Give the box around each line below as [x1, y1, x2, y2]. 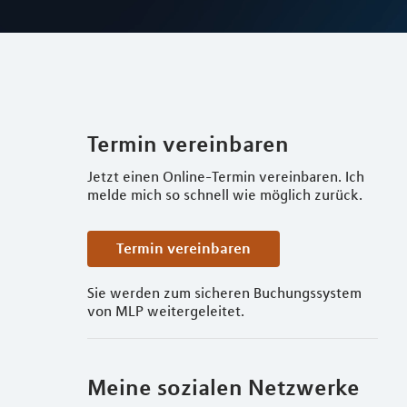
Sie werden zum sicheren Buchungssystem [87, 283, 362, 302]
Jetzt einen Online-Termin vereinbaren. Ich [87, 167, 364, 185]
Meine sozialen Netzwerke [87, 373, 360, 401]
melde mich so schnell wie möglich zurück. [87, 185, 362, 203]
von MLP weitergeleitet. [87, 302, 244, 320]
